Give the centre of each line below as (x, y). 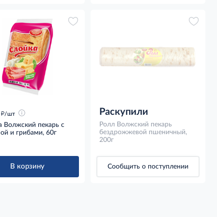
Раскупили (124, 112)
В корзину (28, 166)
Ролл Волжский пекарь (136, 124)
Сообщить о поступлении (148, 166)
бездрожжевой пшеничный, (143, 132)
